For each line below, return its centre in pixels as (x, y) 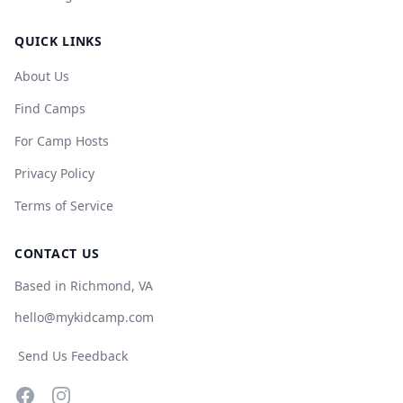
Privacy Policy (54, 173)
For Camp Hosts (62, 141)
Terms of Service (64, 206)
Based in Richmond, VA (84, 286)
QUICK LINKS (58, 41)
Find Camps (50, 108)
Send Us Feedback (73, 356)
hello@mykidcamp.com (84, 317)
